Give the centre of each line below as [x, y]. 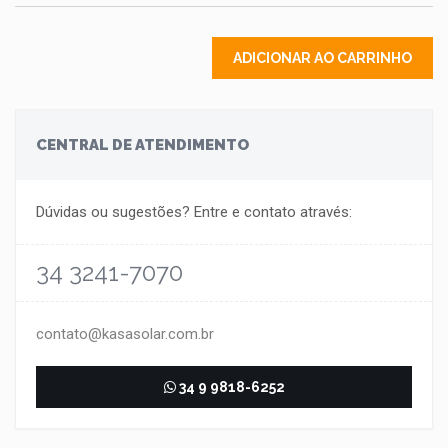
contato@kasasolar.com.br [125, 334]
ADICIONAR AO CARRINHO [322, 58]
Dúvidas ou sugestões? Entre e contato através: [194, 212]
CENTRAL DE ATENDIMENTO [142, 145]
